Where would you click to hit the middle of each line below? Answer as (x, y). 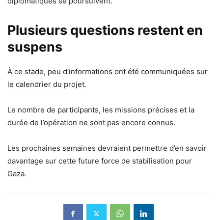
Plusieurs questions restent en (105, 30)
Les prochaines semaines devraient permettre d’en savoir (107, 148)
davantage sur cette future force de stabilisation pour (100, 161)
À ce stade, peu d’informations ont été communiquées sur (108, 71)
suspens (35, 47)
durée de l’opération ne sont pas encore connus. (91, 122)
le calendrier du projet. (47, 84)
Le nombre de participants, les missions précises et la (101, 110)
